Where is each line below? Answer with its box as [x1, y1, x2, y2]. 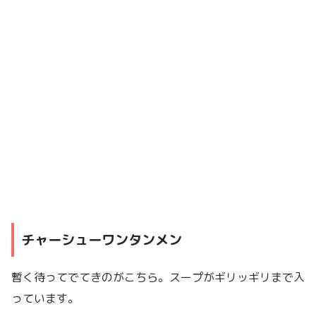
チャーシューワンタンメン [21, 230, 182, 250]
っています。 [11, 290, 79, 306]
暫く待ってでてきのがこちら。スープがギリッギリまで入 [11, 269, 305, 285]
